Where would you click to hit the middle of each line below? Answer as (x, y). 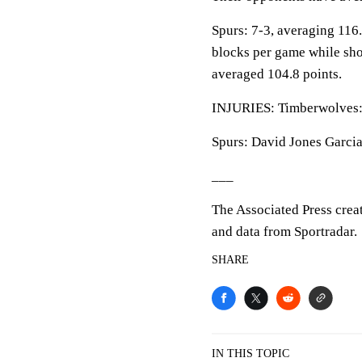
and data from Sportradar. (284, 232)
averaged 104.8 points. (277, 74)
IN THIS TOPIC (250, 354)
